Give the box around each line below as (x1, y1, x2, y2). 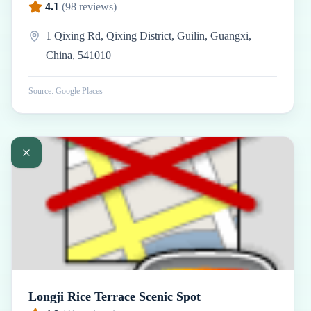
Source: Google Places (28, 86, 103, 96)
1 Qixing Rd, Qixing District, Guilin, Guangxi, (45, 30, 251, 42)
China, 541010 (45, 49, 111, 61)
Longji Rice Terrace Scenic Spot (28, 289, 201, 303)
